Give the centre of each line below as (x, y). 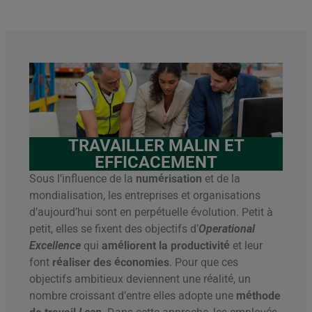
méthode (258, 296)
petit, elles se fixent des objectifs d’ (114, 229)
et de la (221, 179)
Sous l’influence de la (83, 179)
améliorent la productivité (166, 246)
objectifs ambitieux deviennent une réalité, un (140, 279)
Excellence (55, 246)
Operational (227, 229)
